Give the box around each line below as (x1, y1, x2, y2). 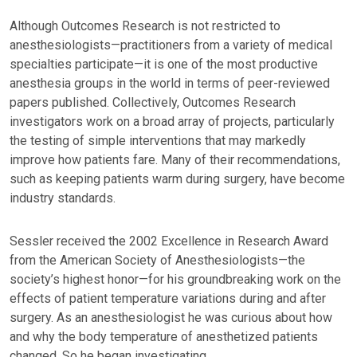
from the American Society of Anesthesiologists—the (10, 253, 305, 268)
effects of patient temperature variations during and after (10, 291, 326, 306)
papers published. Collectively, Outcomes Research (10, 95, 296, 110)
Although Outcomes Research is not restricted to (10, 18, 280, 33)
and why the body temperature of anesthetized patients (10, 329, 318, 344)
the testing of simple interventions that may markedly (10, 133, 306, 148)
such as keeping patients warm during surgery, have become (10, 171, 345, 186)
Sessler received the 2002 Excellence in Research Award (10, 233, 328, 249)
